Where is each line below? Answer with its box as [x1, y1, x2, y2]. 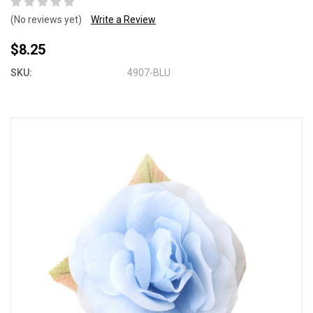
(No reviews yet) [10, 14, 82, 25]
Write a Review [91, 14, 156, 25]
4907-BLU [127, 67, 171, 78]
